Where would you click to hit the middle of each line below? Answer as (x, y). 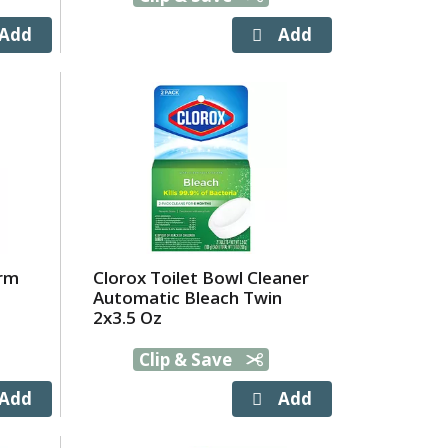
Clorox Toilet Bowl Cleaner (200, 277)
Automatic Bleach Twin (187, 297)
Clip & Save (188, 359)
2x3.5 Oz (127, 317)
